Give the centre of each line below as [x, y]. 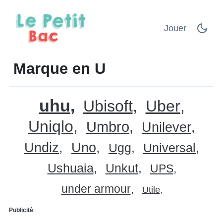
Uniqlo [51, 126]
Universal [169, 147]
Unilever [166, 127]
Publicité [21, 210]
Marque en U [59, 68]
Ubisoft [108, 106]
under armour [96, 189]
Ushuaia [70, 168]
